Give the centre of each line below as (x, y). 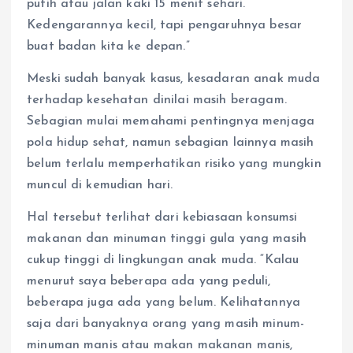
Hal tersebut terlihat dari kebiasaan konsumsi (162, 218)
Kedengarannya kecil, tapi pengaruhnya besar (165, 26)
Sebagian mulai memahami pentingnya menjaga (171, 122)
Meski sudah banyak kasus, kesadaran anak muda (174, 79)
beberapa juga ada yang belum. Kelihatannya (163, 303)
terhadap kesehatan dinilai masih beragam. (157, 100)
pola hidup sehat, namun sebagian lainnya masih (171, 143)
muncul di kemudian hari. (100, 186)
